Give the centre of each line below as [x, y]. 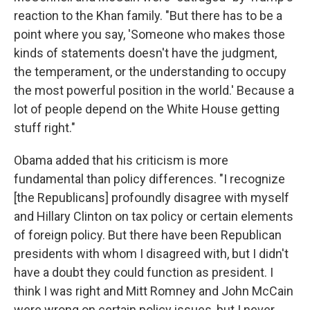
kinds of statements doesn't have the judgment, [145, 53]
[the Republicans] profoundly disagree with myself [152, 197]
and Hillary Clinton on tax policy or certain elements [154, 216]
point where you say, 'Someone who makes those [149, 34]
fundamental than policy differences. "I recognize [149, 179]
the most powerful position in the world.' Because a [154, 90]
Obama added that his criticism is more [121, 160]
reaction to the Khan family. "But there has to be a [148, 15]
